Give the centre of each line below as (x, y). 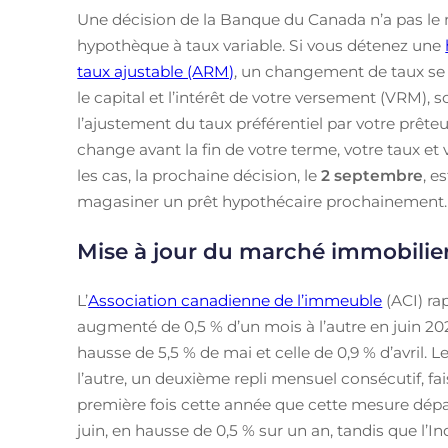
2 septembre (372, 175)
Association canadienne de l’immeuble (235, 300)
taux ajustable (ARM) (156, 71)
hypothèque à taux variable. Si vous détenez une (261, 45)
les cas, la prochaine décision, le (199, 175)
